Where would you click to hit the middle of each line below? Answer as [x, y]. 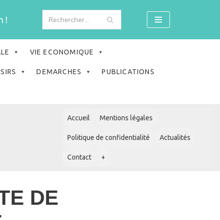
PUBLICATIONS [128, 72]
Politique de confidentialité [109, 137]
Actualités [175, 137]
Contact [79, 157]
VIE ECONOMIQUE [62, 52]
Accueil [79, 118]
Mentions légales [126, 118]
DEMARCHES [59, 72]
